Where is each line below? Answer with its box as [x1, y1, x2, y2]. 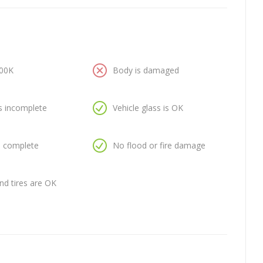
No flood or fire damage [112, 140, 205, 151]
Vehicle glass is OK [112, 102, 183, 114]
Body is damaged [112, 65, 179, 76]
